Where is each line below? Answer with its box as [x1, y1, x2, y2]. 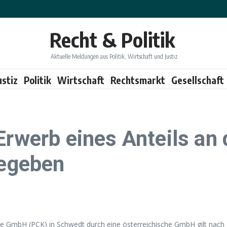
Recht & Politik [49, 26, 175, 52]
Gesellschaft [171, 73, 224, 86]
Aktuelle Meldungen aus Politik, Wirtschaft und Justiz [50, 52, 178, 60]
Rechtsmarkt [110, 73, 165, 86]
